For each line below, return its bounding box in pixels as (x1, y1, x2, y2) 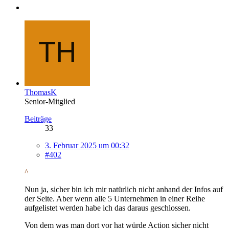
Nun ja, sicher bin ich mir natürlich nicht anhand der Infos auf (25, 185, 223, 194)
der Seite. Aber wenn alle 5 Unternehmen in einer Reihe (25, 194, 205, 203)
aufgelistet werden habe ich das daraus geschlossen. (25, 203, 191, 212)
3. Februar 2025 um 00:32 (45, 141, 129, 150)
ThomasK (25, 87, 57, 97)
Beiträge (25, 114, 52, 123)
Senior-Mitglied (25, 97, 75, 106)
